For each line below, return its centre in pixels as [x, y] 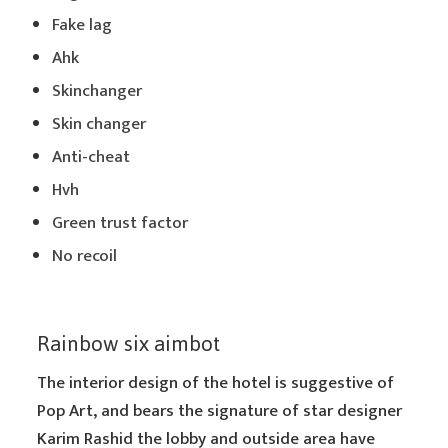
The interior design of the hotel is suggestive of [216, 383]
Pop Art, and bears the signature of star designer [220, 411]
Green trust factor [120, 223]
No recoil [85, 256]
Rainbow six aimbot [129, 343]
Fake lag [82, 25]
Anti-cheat [91, 157]
